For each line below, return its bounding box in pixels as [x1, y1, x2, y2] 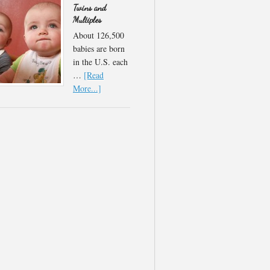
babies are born [73, 43, 125, 54]
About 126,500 [73, 30, 124, 41]
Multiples [73, 14, 101, 25]
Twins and [73, 2, 106, 13]
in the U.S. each [73, 56, 128, 67]
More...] [73, 83, 101, 94]
